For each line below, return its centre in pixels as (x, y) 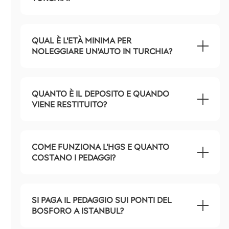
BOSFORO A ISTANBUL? (78, 211)
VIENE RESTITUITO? (69, 105)
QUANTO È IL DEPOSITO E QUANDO (100, 94)
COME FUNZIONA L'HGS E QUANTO (100, 147)
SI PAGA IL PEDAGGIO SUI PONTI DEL (102, 200)
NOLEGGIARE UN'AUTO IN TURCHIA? (102, 51)
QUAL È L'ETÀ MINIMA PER (82, 41)
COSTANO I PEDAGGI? (74, 158)
